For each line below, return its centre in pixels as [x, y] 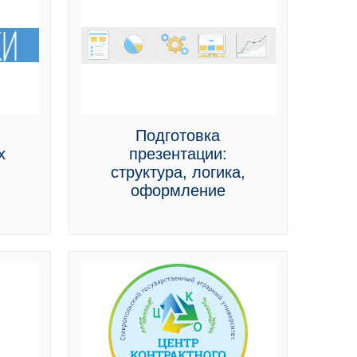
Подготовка [178, 135]
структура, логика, [178, 172]
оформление [178, 190]
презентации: [178, 154]
